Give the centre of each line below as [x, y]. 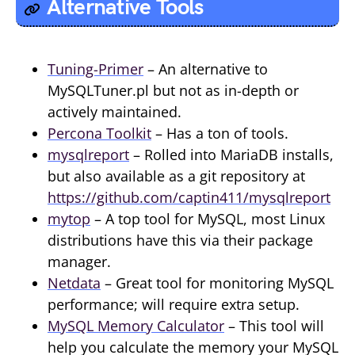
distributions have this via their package [180, 240]
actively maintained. [115, 112]
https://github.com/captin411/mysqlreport [189, 197]
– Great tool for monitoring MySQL [217, 283]
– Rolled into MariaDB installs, [231, 155]
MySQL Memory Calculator [136, 326]
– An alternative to [206, 69]
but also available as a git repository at [176, 176]
